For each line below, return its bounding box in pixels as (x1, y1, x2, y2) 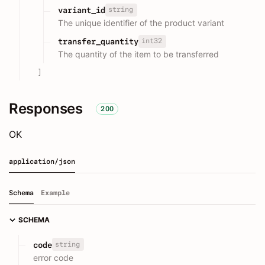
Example (41, 189, 70, 198)
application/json (9, 157, 75, 166)
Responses (9, 100, 83, 118)
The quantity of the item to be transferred (58, 49, 219, 60)
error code (33, 252, 73, 263)
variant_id (58, 5, 105, 15)
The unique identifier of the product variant (58, 18, 224, 28)
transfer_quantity (58, 37, 138, 47)
